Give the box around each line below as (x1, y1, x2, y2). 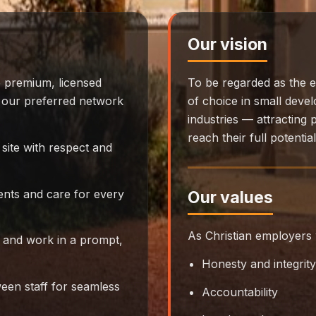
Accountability (202, 284, 278, 299)
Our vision (188, 35, 267, 55)
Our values (188, 188, 273, 208)
